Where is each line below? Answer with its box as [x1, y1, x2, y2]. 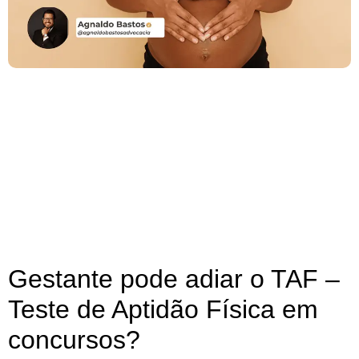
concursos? [8, 325, 140, 355]
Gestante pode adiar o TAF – [8, 264, 340, 294]
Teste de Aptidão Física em [8, 295, 318, 325]
